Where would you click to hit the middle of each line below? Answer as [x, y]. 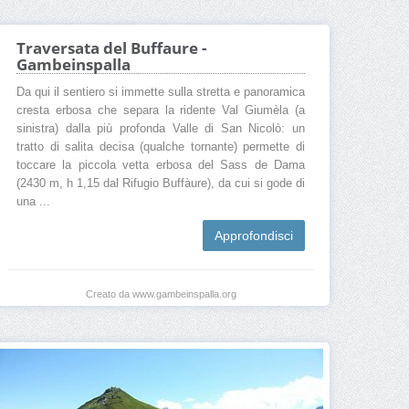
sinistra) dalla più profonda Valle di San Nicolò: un [161, 129]
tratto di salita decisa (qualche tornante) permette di [161, 147]
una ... [33, 202]
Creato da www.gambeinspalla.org [161, 294]
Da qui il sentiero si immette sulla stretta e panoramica [161, 93]
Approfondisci [254, 236]
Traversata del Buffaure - [111, 48]
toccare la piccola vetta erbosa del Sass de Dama [161, 166]
